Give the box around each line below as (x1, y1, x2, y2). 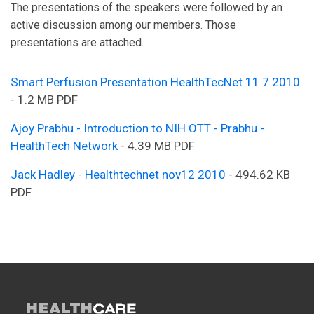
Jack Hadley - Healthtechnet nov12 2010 (11, 167, 226, 182)
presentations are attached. (11, 35, 144, 49)
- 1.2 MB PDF (11, 92, 78, 107)
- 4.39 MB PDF (118, 138, 195, 153)
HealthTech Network (11, 138, 118, 153)
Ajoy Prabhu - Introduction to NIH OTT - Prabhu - (11, 121, 264, 135)
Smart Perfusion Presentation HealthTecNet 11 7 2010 (11, 74, 300, 89)
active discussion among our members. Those (11, 18, 236, 32)
